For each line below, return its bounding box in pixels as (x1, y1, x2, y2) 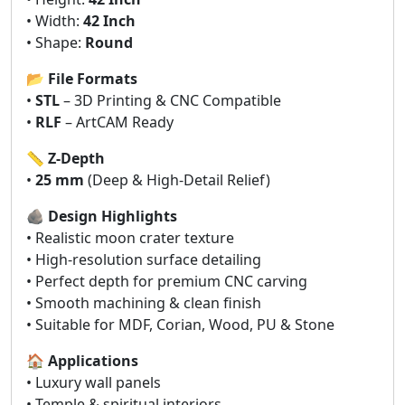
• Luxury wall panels (26, 372, 161, 392)
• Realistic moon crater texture (26, 227, 234, 248)
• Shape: (26, 32, 85, 52)
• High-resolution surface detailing (26, 249, 261, 269)
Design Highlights (48, 205, 177, 226)
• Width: (26, 10, 83, 31)
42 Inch (83, 10, 136, 31)
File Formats (48, 68, 137, 89)
